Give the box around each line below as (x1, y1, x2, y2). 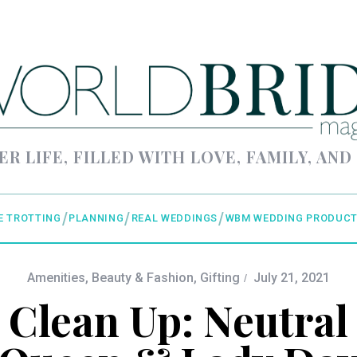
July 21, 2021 (253, 270, 330, 286)
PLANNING (69, 212, 124, 225)
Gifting (200, 270, 240, 286)
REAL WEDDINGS (131, 212, 218, 225)
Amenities (27, 270, 85, 286)
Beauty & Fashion (92, 270, 194, 286)
